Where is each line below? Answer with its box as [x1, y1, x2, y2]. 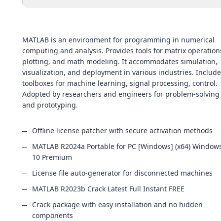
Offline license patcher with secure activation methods [32, 126, 213, 135]
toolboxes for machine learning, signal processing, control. [22, 78, 218, 88]
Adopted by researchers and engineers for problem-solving [22, 89, 220, 99]
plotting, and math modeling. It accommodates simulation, [22, 57, 218, 66]
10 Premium [32, 152, 72, 162]
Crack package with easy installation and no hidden [32, 200, 203, 209]
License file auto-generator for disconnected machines [32, 168, 213, 178]
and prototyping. [22, 100, 78, 110]
